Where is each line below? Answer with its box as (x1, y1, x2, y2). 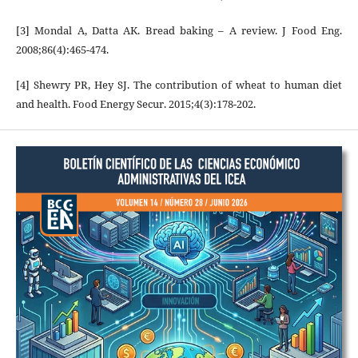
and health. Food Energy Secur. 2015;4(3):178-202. (15, 96, 256, 111)
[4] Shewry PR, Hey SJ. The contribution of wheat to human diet (15, 77, 343, 92)
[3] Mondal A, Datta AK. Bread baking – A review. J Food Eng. (15, 22, 343, 38)
